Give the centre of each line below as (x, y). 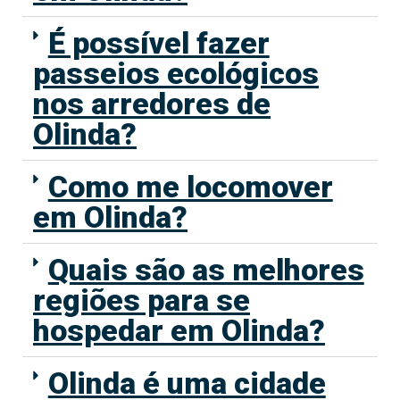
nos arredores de (152, 104)
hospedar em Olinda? (179, 331)
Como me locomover (190, 187)
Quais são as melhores (206, 270)
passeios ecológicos (176, 74)
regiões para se (142, 300)
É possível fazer (158, 43)
